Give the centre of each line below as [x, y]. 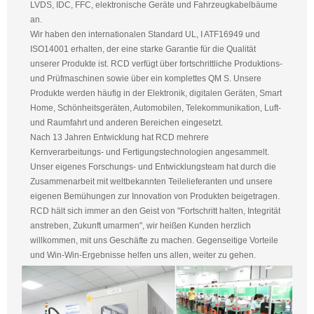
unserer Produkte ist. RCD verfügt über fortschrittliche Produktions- [156, 64]
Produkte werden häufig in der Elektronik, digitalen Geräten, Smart [156, 94]
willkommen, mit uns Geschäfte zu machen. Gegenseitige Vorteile [154, 241]
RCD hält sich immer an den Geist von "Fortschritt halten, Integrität [155, 211]
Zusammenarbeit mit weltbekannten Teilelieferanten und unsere [151, 182]
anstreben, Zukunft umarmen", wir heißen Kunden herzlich [140, 226]
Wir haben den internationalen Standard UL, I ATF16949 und [145, 35]
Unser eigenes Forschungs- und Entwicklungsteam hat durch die [153, 167]
